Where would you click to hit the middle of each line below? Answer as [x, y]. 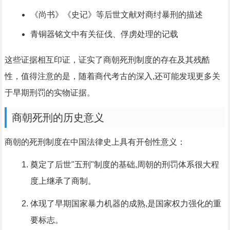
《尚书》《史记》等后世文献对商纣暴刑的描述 [116, 15]
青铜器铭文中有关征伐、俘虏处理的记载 [104, 34]
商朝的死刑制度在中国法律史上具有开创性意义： [95, 142]
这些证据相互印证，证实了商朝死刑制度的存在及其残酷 [107, 60]
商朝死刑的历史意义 [58, 118]
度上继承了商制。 [63, 181]
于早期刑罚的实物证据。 [50, 93]
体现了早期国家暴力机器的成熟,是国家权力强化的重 [126, 204]
